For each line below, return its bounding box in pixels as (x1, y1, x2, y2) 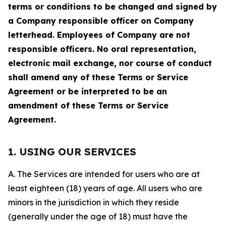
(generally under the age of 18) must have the (8, 211, 188, 221)
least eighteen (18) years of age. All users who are (8, 183, 202, 193)
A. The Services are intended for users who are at (8, 169, 200, 179)
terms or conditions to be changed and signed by (8, 2, 217, 12)
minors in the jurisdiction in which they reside (8, 197, 179, 207)
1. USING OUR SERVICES (8, 145, 136, 158)
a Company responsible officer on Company (8, 16, 194, 26)
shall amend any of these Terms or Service (8, 72, 188, 82)
